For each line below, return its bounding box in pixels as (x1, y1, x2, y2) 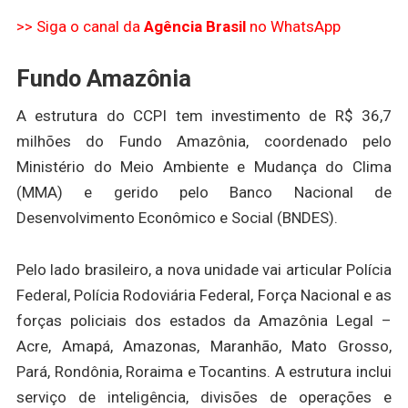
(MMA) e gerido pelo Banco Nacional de (15, 182, 393, 201)
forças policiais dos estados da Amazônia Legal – (15, 311, 393, 330)
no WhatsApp (249, 17, 341, 36)
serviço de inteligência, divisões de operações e (15, 387, 393, 406)
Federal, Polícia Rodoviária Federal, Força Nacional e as (15, 285, 393, 304)
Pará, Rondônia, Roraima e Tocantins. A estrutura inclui (15, 362, 393, 381)
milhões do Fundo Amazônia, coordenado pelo (15, 131, 393, 150)
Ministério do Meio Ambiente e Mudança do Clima (15, 157, 393, 176)
